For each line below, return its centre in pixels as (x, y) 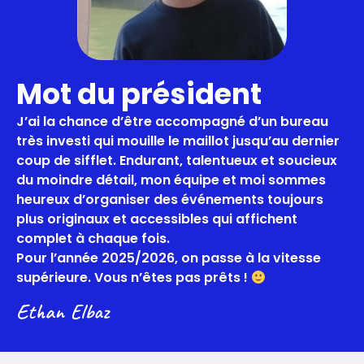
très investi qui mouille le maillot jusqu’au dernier (178, 141)
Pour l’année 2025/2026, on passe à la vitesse (169, 258)
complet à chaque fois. (93, 239)
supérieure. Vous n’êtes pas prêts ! (134, 278)
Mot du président (139, 94)
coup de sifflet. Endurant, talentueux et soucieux (177, 161)
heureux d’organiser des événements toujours (170, 200)
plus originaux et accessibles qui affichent (157, 219)
